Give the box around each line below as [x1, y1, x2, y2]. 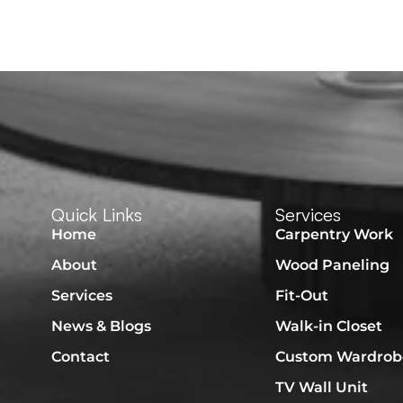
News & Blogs [51, 318, 152, 335]
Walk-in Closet [275, 318, 383, 335]
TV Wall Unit [275, 379, 369, 396]
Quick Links [51, 203, 143, 226]
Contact [51, 348, 111, 365]
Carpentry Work [275, 226, 394, 243]
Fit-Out [275, 287, 329, 304]
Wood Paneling [275, 256, 390, 273]
